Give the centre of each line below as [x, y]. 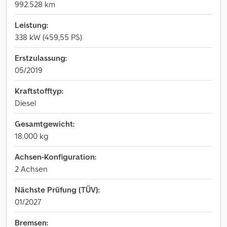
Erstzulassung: [41, 58]
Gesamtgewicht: [45, 124]
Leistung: [31, 25]
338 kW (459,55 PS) [48, 37]
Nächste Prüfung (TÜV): [57, 190]
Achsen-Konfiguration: [55, 157]
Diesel [25, 103]
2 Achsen [31, 169]
